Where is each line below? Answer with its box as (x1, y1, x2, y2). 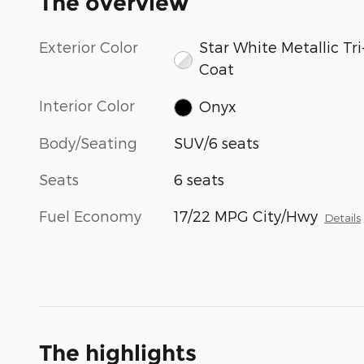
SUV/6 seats (174, 133, 260, 151)
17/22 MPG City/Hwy (174, 206, 318, 224)
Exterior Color (39, 38, 138, 56)
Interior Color (39, 97, 135, 115)
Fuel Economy (39, 206, 141, 224)
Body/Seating (39, 133, 137, 151)
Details (324, 210, 362, 224)
